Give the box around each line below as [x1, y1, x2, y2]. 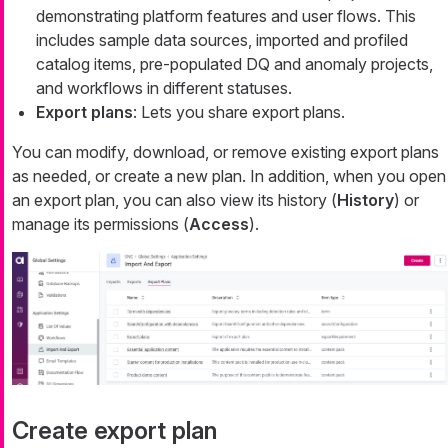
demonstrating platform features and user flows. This [36, 6, 416, 27]
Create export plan [12, 415, 217, 445]
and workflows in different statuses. [36, 78, 292, 99]
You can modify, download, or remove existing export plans [12, 142, 439, 163]
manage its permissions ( [12, 214, 189, 235]
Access [189, 214, 249, 235]
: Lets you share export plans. [133, 102, 345, 123]
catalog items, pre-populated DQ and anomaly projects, [36, 54, 433, 75]
